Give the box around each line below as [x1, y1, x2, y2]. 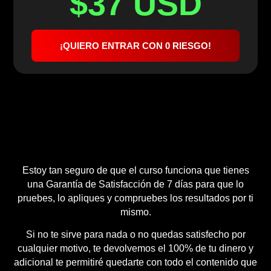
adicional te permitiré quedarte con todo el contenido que [14, 256, 257, 267]
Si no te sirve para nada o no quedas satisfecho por [25, 229, 246, 240]
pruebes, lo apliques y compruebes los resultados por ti [18, 192, 253, 203]
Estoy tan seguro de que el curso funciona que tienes [22, 165, 249, 175]
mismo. [120, 206, 151, 217]
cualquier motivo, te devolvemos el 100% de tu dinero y [18, 243, 253, 253]
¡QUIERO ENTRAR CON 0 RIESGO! [60, 40, 211, 51]
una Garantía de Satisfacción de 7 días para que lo [27, 178, 244, 189]
